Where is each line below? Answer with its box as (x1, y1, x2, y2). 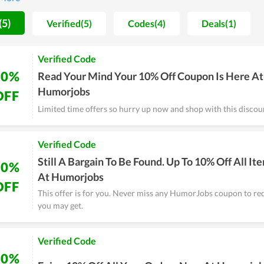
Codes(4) (128, 18, 166, 29)
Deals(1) (202, 18, 236, 29)
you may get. (38, 200, 83, 210)
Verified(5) (47, 18, 92, 29)
